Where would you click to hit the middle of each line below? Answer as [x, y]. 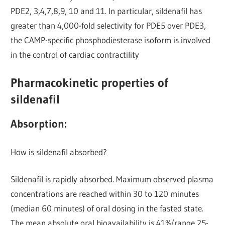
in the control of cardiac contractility [75, 54]
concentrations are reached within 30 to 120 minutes [105, 194]
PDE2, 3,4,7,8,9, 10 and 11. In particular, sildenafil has [106, 11]
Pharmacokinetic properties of [90, 83]
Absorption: [39, 124]
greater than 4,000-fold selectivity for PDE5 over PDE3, [108, 25]
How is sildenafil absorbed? [59, 152]
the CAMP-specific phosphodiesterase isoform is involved [111, 40]
